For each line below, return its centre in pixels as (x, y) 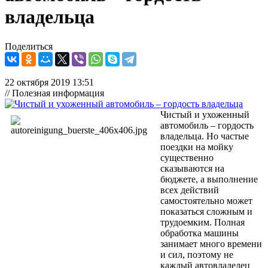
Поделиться (29, 46)
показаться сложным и (206, 211)
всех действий (190, 190)
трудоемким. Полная (202, 222)
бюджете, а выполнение (209, 179)
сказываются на (192, 168)
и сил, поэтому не (197, 254)
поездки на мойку (197, 147)
